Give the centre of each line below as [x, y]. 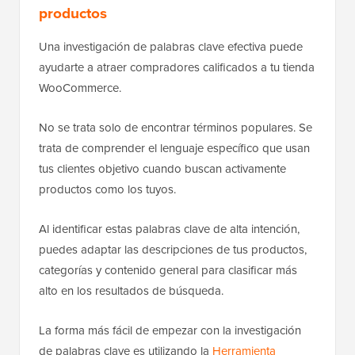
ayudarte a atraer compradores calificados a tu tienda [177, 67]
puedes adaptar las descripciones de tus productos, [173, 249]
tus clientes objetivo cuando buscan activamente [162, 168]
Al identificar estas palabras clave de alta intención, [169, 228]
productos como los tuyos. [107, 189]
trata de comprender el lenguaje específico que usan [174, 147]
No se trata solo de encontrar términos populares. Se [176, 127]
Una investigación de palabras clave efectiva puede [171, 46]
